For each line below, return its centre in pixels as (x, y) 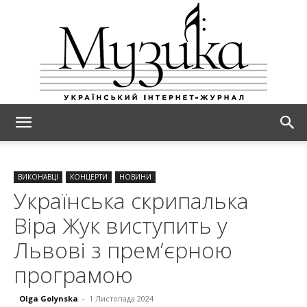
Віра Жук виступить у (121, 225)
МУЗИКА (176, 134)
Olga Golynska (49, 298)
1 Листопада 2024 (121, 298)
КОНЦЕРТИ (89, 177)
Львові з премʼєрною (123, 250)
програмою (73, 274)
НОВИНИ (135, 177)
